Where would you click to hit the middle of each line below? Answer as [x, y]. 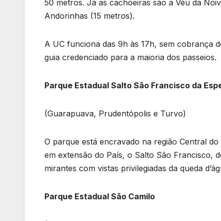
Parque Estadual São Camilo [100, 197]
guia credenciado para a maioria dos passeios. [130, 57]
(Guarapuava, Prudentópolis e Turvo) [115, 114]
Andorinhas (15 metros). [91, 16]
